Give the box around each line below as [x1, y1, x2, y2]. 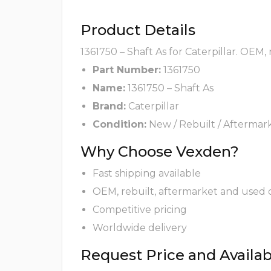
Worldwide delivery [93, 222, 187, 234]
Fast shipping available [93, 168, 201, 180]
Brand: [93, 100, 126, 113]
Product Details [80, 21, 195, 39]
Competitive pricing [93, 204, 187, 216]
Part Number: [93, 64, 161, 76]
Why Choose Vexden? [80, 143, 239, 161]
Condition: [93, 119, 146, 131]
